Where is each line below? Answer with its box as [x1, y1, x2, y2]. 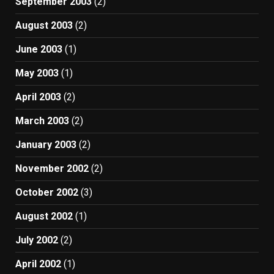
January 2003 [15, 139, 76, 151]
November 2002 [15, 163, 89, 175]
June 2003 [15, 43, 62, 56]
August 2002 [15, 210, 73, 223]
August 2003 [15, 20, 73, 32]
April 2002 [15, 258, 61, 270]
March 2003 [15, 115, 69, 127]
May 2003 [15, 67, 59, 80]
